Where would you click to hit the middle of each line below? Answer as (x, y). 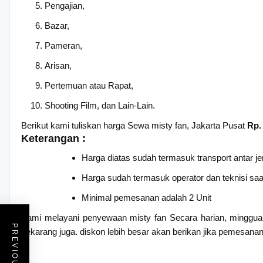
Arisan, (58, 65)
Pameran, (63, 45)
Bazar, (57, 25)
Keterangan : (53, 138)
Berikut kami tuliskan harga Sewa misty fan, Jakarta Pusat (134, 125)
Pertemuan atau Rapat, (89, 85)
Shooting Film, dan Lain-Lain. (100, 105)
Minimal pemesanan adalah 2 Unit (146, 197)
